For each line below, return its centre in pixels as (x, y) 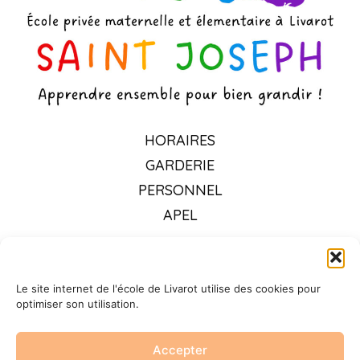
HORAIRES (180, 141)
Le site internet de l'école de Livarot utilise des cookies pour (168, 288)
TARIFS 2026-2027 (180, 278)
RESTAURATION (180, 303)
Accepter (180, 350)
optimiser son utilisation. (78, 304)
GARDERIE (180, 166)
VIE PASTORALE (180, 328)
